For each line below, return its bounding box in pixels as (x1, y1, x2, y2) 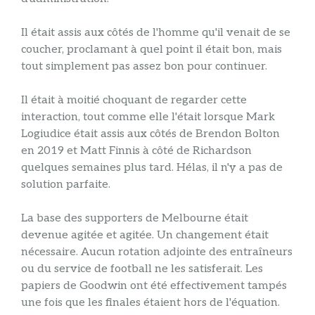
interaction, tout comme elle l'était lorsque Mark (21, 110, 275, 124)
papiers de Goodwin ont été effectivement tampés (21, 278, 287, 292)
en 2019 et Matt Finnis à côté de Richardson (21, 143, 252, 157)
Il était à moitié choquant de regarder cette (21, 93, 247, 107)
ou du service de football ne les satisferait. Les (21, 262, 263, 276)
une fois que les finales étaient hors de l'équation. (21, 295, 280, 309)
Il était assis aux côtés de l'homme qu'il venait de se (21, 25, 290, 39)
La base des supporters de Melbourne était (21, 211, 248, 225)
